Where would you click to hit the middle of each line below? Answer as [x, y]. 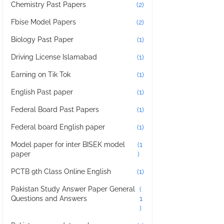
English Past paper [42, 92]
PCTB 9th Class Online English [61, 171]
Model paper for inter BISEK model [68, 144]
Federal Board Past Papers [55, 109]
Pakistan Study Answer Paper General [73, 189]
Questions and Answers [49, 198]
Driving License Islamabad [54, 57]
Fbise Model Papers [43, 22]
